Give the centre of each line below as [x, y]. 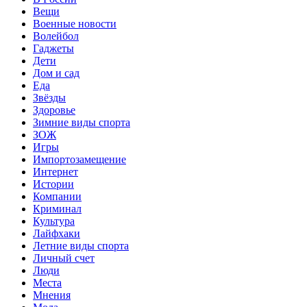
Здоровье [54, 110]
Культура [54, 221]
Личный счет [64, 258]
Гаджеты [53, 48]
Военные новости [75, 23]
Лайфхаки [57, 233]
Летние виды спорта [81, 245]
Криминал [57, 208]
